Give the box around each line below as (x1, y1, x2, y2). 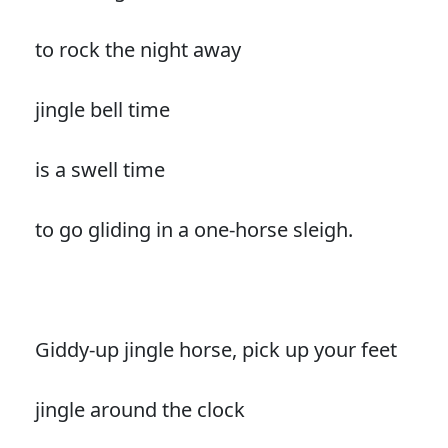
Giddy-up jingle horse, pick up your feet (34, 335, 397, 363)
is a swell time (34, 155, 165, 183)
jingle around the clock (34, 395, 245, 423)
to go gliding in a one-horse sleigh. (34, 215, 353, 243)
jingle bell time (34, 95, 170, 123)
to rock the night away (34, 35, 241, 63)
